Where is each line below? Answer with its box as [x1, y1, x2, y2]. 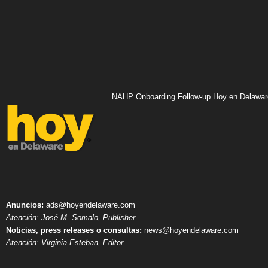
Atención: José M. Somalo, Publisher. [6, 213, 138, 223]
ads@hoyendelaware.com [44, 200, 135, 210]
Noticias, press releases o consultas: [6, 226, 142, 235]
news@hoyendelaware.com [142, 226, 239, 235]
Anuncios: [6, 200, 44, 210]
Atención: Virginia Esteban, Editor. [6, 238, 126, 248]
